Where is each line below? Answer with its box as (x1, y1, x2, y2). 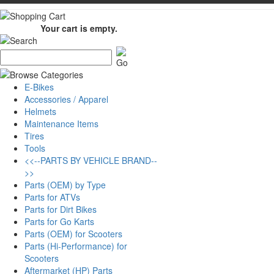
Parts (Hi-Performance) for (24, 240, 127, 252)
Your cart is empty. (40, 22, 117, 34)
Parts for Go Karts (24, 215, 94, 228)
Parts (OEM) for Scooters (24, 228, 122, 240)
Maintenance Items (24, 117, 98, 130)
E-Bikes (24, 81, 54, 93)
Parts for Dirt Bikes (24, 203, 97, 215)
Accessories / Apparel (24, 93, 108, 105)
